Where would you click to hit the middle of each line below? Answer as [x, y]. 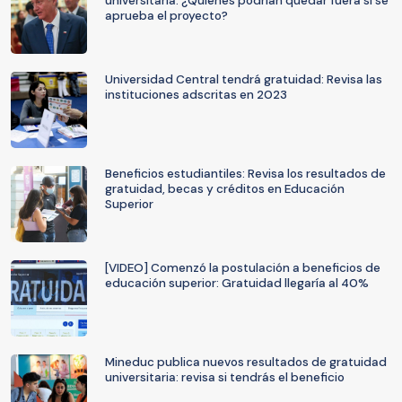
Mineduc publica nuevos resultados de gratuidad [246, 362]
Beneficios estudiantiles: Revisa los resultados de [245, 174]
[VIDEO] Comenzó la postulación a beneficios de [243, 268]
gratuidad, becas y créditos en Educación [225, 189]
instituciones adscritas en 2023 [196, 95]
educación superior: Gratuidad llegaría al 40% [237, 283]
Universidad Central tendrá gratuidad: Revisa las [244, 79]
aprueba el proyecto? [166, 16]
